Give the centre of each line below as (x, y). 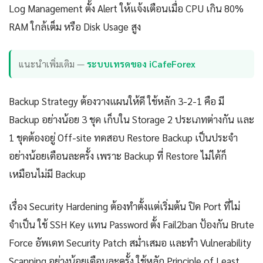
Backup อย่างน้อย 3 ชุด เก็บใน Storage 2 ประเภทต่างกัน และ (131, 119)
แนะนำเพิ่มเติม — (53, 64)
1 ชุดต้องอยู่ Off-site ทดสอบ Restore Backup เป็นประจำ (123, 137)
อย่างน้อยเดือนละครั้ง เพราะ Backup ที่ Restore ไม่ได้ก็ (118, 155)
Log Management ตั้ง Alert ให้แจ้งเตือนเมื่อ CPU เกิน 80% (126, 8)
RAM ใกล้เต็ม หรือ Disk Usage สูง (75, 26)
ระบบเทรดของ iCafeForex (141, 64)
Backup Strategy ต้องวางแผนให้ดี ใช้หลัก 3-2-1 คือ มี (117, 101)
